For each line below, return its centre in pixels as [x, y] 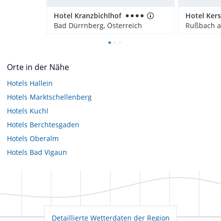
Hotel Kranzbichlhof [88, 15]
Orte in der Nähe [38, 67]
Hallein [41, 83]
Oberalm [44, 138]
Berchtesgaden [55, 124]
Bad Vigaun [48, 152]
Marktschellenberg [61, 97]
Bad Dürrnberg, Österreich [98, 25]
